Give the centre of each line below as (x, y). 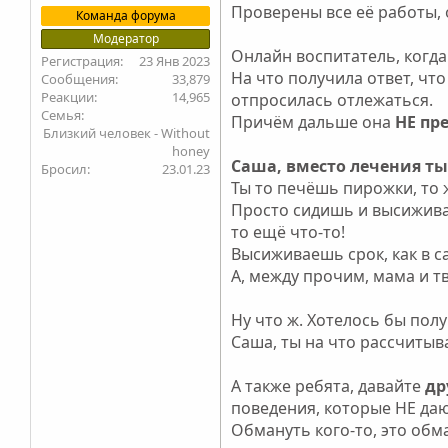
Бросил (64, 168)
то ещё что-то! (288, 231)
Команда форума (125, 15)
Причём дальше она (311, 121)
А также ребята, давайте (328, 385)
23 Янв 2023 (175, 60)
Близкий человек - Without (127, 132)
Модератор (125, 38)
